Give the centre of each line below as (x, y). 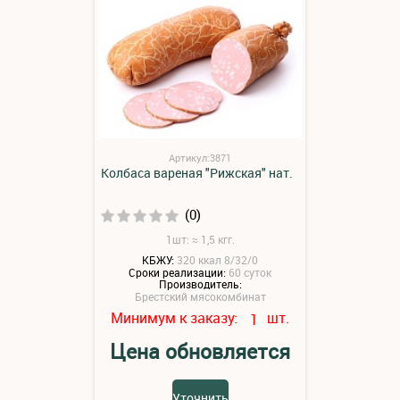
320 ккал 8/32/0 (217, 259)
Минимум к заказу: (176, 318)
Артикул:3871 (200, 158)
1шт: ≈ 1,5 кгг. (200, 239)
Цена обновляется (200, 352)
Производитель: (200, 284)
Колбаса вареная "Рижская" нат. (197, 173)
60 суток (250, 272)
